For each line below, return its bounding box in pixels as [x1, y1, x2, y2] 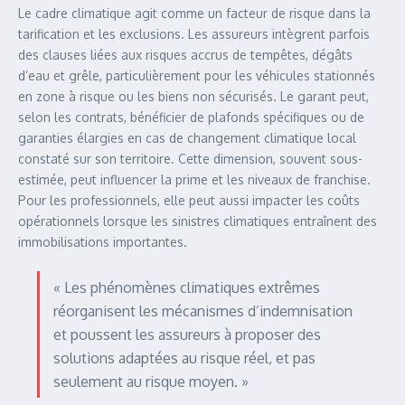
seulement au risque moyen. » [53, 372, 249, 391]
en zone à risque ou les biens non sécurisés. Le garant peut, [18, 89, 369, 104]
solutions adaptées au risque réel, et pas [53, 349, 316, 367]
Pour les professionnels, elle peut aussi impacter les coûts [18, 193, 360, 208]
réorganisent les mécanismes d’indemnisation [53, 302, 353, 320]
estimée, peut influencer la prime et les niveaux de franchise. [18, 172, 371, 187]
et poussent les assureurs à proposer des [53, 325, 321, 344]
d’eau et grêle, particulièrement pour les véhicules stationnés [18, 68, 375, 83]
